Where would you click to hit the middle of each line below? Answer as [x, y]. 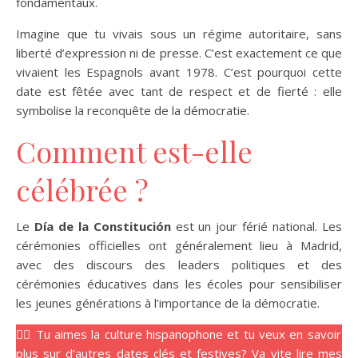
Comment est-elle [134, 151]
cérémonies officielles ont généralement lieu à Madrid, [179, 245]
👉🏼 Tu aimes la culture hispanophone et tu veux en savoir [179, 334]
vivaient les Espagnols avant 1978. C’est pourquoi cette [179, 72]
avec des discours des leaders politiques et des [179, 265]
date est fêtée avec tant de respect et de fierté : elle [179, 91]
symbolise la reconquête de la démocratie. [133, 110]
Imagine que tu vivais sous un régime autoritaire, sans [179, 34]
